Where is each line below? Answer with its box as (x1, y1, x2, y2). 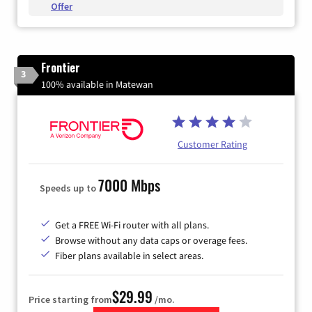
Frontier (41, 59, 80, 77)
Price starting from (29, 293, 112, 306)
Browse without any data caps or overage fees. (55, 234, 247, 247)
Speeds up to (40, 182, 98, 195)
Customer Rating (178, 138, 247, 151)
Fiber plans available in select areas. (55, 249, 203, 263)
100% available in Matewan (41, 78, 153, 91)
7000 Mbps (98, 174, 160, 196)
